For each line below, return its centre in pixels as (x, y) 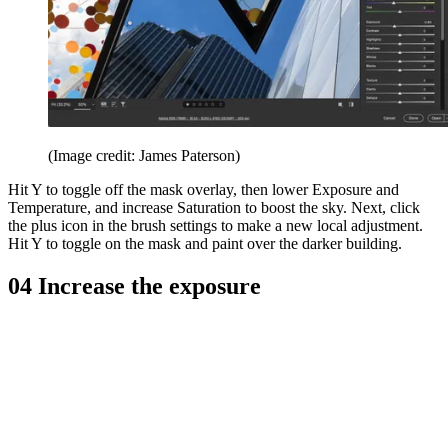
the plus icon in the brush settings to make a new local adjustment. (215, 225)
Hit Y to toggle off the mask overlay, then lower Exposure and (203, 189)
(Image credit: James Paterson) (144, 155)
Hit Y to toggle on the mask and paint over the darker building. (205, 243)
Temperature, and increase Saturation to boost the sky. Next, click (214, 207)
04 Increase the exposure (134, 285)
